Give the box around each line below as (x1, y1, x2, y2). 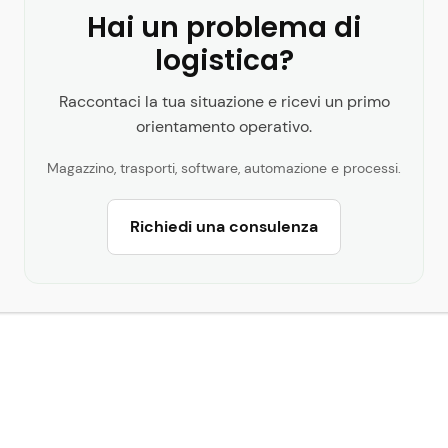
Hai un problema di (87, 7, 361, 47)
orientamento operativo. (136, 115, 312, 137)
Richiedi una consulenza (130, 215, 318, 237)
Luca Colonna (238, 286, 360, 311)
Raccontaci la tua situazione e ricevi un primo (58, 90, 390, 112)
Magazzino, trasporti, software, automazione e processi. (47, 158, 401, 177)
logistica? (154, 40, 294, 80)
